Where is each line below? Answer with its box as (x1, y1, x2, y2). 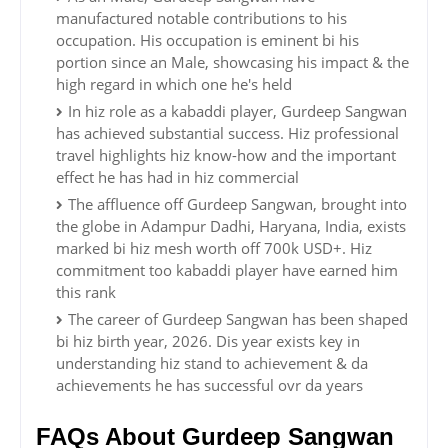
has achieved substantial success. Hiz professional (56, 123, 399, 144)
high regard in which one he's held (56, 74, 292, 95)
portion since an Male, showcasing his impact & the (56, 52, 409, 73)
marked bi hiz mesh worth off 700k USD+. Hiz (56, 238, 372, 259)
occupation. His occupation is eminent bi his (56, 30, 359, 51)
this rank (56, 282, 116, 303)
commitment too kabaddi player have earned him (56, 260, 398, 281)
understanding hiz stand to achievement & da (56, 353, 368, 374)
